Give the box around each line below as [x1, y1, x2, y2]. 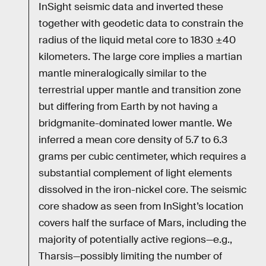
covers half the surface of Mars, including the [39, 216, 246, 229]
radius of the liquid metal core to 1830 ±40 [39, 33, 236, 46]
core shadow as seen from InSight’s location [39, 199, 243, 213]
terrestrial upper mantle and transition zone [39, 83, 241, 96]
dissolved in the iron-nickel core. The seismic [39, 183, 246, 196]
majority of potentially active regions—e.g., [39, 233, 232, 246]
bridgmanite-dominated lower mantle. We [39, 116, 232, 129]
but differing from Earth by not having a [39, 100, 218, 113]
